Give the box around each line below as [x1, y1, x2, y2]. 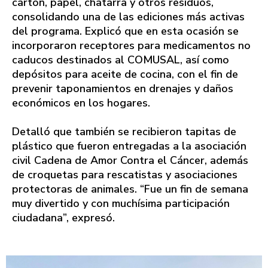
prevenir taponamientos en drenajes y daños [12, 81, 233, 96]
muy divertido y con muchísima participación [12, 196, 230, 211]
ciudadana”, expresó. [12, 211, 115, 226]
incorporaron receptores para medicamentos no [12, 38, 251, 53]
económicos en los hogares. [12, 96, 150, 111]
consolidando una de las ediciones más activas [12, 10, 245, 25]
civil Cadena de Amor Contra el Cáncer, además [12, 153, 248, 168]
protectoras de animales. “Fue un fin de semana [12, 182, 248, 197]
